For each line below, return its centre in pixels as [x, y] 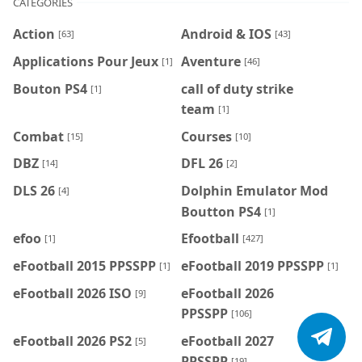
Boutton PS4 [221, 211]
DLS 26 [34, 190]
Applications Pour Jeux [86, 61]
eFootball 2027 [227, 341]
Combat [38, 136]
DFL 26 [202, 164]
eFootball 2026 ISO [72, 293]
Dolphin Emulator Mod [255, 190]
